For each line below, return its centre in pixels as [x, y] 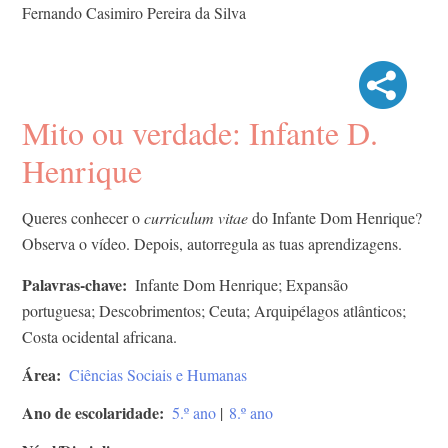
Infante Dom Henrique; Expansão [241, 285]
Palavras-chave [72, 285]
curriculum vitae [196, 218]
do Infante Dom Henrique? [335, 218]
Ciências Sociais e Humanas [158, 375]
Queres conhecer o [83, 218]
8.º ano [251, 413]
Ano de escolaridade [90, 413]
